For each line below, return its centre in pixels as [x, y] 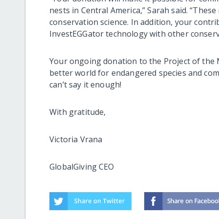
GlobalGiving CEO [82, 166]
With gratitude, [79, 112]
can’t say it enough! [86, 84]
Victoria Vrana [76, 139]
